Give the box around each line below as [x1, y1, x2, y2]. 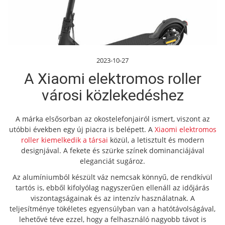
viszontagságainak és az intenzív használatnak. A [30, 193, 195, 203]
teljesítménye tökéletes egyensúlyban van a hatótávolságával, [10, 203, 215, 213]
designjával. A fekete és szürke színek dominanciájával [21, 146, 204, 155]
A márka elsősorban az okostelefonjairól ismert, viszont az [15, 114, 210, 124]
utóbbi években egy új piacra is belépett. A [9, 125, 155, 134]
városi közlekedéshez [41, 86, 184, 104]
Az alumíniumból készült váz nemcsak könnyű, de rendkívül [13, 172, 212, 182]
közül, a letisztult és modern [107, 135, 204, 145]
